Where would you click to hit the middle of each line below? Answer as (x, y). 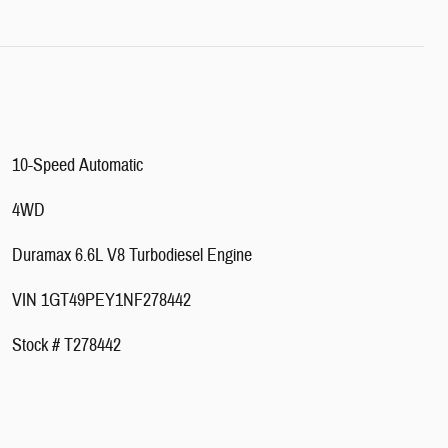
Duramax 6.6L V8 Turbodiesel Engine (132, 255)
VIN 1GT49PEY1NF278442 (101, 300)
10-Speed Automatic (77, 165)
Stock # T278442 (66, 345)
